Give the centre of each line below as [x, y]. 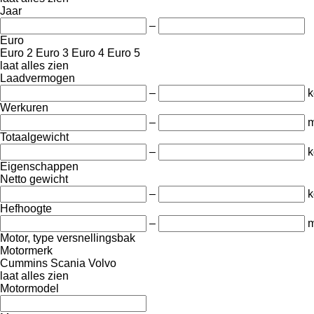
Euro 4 [88, 53]
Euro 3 [52, 53]
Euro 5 [124, 53]
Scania [68, 263]
